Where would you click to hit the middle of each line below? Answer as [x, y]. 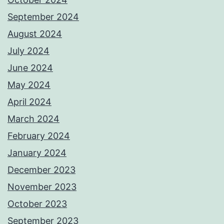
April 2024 [29, 102]
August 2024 [35, 34]
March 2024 [33, 119]
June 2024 [30, 68]
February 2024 [39, 136]
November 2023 [42, 187]
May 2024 [29, 85]
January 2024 [37, 153]
